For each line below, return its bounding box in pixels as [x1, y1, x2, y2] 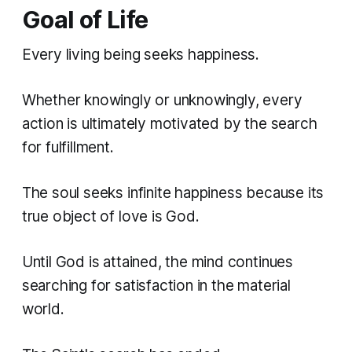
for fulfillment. [21, 138, 114, 157]
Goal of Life [21, 5, 148, 35]
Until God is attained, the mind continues [21, 253, 293, 272]
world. [21, 300, 64, 319]
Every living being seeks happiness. [21, 46, 260, 64]
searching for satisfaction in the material [21, 277, 291, 295]
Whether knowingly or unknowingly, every [21, 91, 302, 110]
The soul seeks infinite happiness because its [21, 184, 324, 203]
